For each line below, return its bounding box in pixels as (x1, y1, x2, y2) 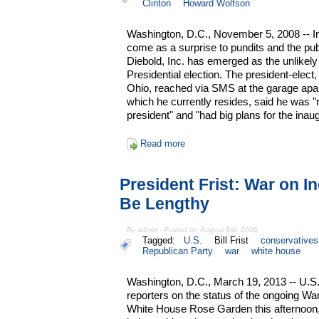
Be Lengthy (120, 194, 209, 213)
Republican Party (142, 245, 213, 256)
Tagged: (142, 234, 181, 246)
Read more (140, 138, 185, 150)
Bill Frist (214, 234, 249, 246)
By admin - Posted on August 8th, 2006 (127, 225, 258, 234)
